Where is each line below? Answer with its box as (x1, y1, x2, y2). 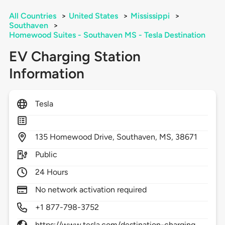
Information (9, 65, 84, 82)
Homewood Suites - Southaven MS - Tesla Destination (9, 30, 205, 40)
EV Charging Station (9, 48, 141, 65)
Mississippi (130, 11, 170, 21)
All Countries (9, 11, 56, 21)
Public (35, 150, 57, 160)
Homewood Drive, (49, 132, 117, 142)
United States (68, 11, 118, 21)
